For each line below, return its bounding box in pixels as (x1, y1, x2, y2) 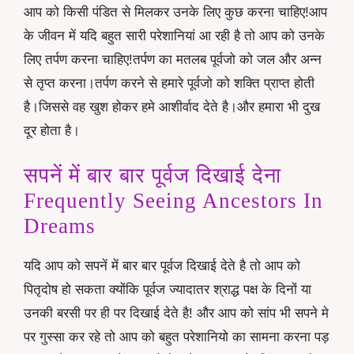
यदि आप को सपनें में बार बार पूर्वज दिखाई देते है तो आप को (24, 258, 300, 274)
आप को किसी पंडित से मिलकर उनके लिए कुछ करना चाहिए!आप (24, 4, 327, 20)
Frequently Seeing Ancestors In (24, 189, 323, 213)
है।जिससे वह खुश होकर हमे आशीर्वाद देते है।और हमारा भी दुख (24, 99, 320, 115)
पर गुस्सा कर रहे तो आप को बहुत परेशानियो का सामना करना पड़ (24, 330, 329, 345)
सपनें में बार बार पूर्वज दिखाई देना (24, 164, 281, 188)
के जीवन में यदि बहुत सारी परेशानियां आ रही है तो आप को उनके (24, 28, 325, 43)
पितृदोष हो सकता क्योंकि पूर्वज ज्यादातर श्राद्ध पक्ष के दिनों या (24, 282, 311, 298)
